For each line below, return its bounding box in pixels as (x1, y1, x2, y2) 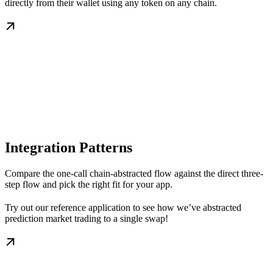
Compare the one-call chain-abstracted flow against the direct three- (5, 168, 263, 179)
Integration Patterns (5, 140, 132, 156)
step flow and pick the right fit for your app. (5, 179, 172, 190)
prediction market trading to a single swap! (5, 213, 168, 224)
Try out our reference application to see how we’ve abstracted (5, 202, 241, 213)
